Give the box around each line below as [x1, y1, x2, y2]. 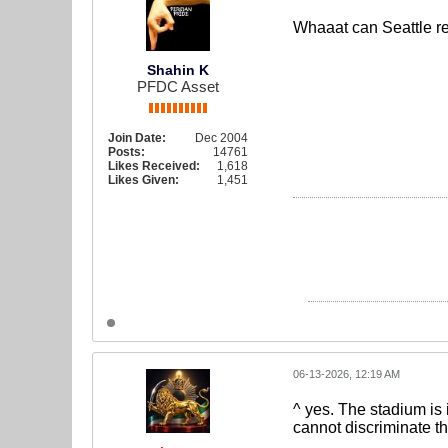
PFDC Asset [137, 78, 219, 96]
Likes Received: [108, 159, 200, 174]
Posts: [108, 145, 145, 160]
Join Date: [108, 131, 166, 146]
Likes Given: [108, 173, 179, 188]
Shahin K [147, 62, 209, 79]
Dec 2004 [195, 131, 248, 146]
